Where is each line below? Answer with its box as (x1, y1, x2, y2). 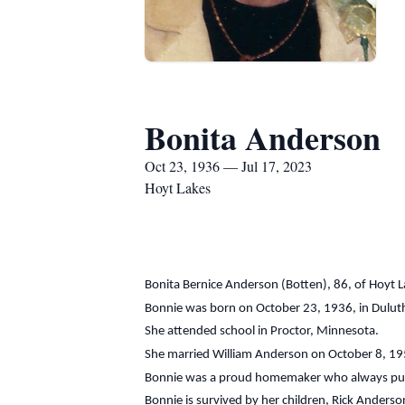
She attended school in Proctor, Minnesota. (145, 325, 379, 339)
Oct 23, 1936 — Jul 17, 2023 (145, 156, 312, 175)
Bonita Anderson (145, 114, 381, 161)
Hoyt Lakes (145, 178, 211, 197)
